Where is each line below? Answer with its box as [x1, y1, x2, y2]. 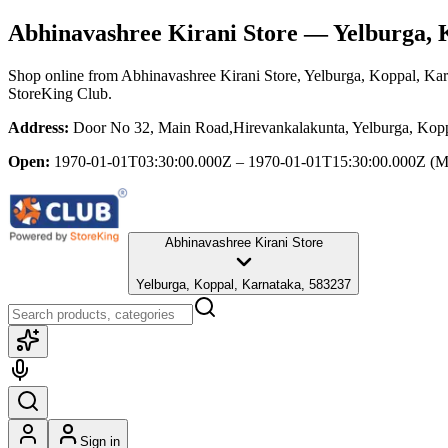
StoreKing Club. [8, 84, 112, 102]
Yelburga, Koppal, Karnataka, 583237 [136, 276, 351, 292]
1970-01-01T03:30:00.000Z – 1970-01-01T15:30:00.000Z [54, 152, 426, 170]
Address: [8, 118, 69, 136]
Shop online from [8, 66, 121, 84]
